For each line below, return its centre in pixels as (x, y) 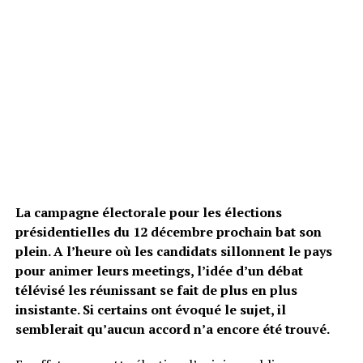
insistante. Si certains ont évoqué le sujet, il (150, 310)
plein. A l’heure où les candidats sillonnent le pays (173, 251)
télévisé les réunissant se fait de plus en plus (156, 290)
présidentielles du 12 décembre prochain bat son (168, 232)
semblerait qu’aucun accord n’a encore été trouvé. (172, 329)
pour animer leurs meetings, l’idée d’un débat (159, 271)
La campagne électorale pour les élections (148, 212)
